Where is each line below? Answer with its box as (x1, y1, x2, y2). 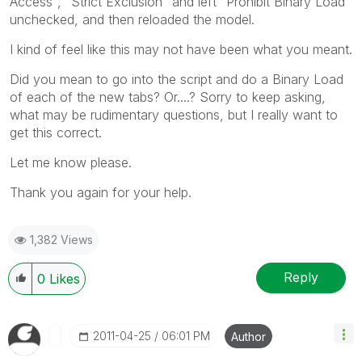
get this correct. (10, 124, 102, 141)
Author (231, 329, 266, 343)
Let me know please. (10, 154, 132, 170)
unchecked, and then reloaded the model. (10, 11, 255, 27)
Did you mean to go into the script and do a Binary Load (10, 70, 343, 87)
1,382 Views (30, 232, 93, 246)
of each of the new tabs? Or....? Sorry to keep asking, (10, 88, 326, 105)
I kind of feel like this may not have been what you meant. (10, 40, 352, 57)
